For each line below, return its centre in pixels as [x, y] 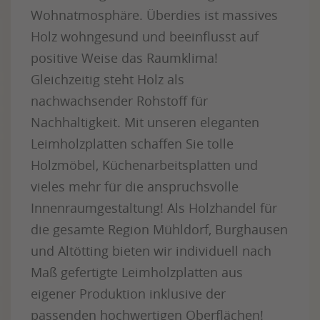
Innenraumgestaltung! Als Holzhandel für [154, 208]
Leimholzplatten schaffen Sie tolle [132, 144]
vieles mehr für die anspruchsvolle [135, 186]
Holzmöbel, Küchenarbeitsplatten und [144, 165]
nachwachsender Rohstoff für [119, 101]
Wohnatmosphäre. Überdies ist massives [154, 15]
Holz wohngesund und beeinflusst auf [145, 36]
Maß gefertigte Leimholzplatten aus [137, 272]
